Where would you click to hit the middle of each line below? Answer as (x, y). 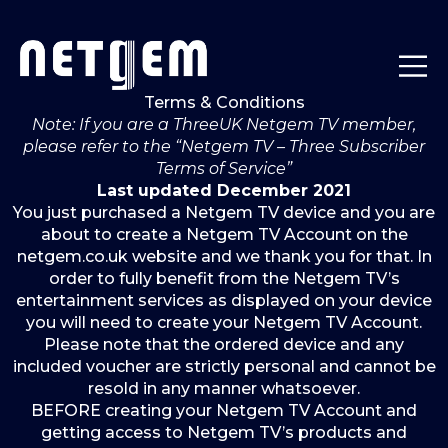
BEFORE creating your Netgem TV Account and (224, 410)
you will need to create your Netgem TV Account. (224, 322)
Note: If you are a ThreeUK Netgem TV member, (224, 124)
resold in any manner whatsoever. (224, 388)
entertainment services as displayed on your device (224, 300)
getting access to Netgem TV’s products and (224, 432)
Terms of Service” (224, 168)
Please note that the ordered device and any (224, 344)
